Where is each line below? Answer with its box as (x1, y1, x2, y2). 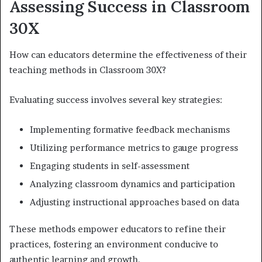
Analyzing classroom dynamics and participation (30, 178, 235, 189)
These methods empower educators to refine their (9, 223, 226, 235)
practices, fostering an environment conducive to (9, 238, 218, 250)
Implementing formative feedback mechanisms (30, 123, 230, 135)
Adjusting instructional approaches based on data (30, 196, 239, 208)
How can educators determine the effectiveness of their (9, 49, 247, 60)
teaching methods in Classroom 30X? (9, 64, 166, 75)
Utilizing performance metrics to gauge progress (30, 142, 238, 153)
